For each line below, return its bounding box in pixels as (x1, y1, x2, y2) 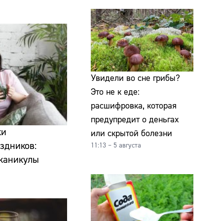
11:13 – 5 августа (91, 141, 141, 150)
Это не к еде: (91, 86, 140, 98)
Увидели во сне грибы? (91, 73, 180, 84)
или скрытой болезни (91, 128, 172, 140)
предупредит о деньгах (91, 114, 179, 126)
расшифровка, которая (91, 100, 177, 112)
